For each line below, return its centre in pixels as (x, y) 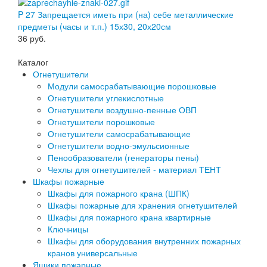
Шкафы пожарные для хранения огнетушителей (142, 205)
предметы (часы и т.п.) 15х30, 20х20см (94, 27)
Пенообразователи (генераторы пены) (123, 158)
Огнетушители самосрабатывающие (119, 134)
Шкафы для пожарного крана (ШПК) (119, 193)
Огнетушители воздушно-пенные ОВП (122, 110)
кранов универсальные (93, 253)
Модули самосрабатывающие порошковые (132, 86)
